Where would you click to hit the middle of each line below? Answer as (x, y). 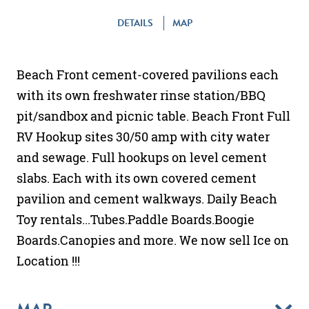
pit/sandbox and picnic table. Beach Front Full (153, 116)
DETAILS (136, 23)
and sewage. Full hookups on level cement (142, 157)
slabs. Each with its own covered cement (137, 178)
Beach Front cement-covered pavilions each (148, 74)
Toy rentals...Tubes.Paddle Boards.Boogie (136, 219)
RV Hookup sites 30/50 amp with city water (143, 136)
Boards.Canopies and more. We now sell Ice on (153, 240)
